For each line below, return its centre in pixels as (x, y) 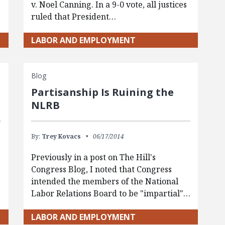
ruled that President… (73, 16)
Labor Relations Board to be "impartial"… (110, 193)
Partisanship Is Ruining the (102, 92)
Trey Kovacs (61, 136)
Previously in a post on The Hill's (93, 157)
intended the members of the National (104, 181)
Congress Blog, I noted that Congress (101, 169)
